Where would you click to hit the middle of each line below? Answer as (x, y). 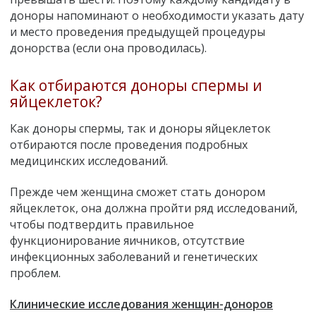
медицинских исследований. (89, 161)
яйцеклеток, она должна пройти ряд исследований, (154, 208)
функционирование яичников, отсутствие (127, 240)
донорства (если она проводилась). (108, 48)
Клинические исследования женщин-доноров (141, 304)
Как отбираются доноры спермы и (136, 86)
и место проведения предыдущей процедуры (138, 32)
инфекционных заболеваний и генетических (134, 256)
